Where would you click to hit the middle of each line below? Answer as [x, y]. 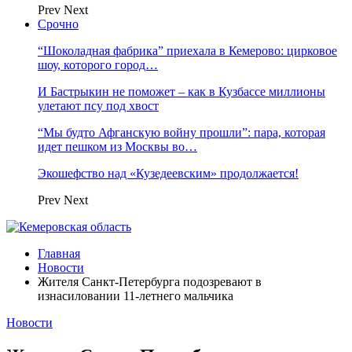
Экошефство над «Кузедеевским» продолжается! [168, 173]
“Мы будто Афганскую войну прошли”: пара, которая [181, 132]
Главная [59, 253]
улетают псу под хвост [98, 106]
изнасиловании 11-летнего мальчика [136, 296]
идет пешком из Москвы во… [117, 147]
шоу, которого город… [98, 65]
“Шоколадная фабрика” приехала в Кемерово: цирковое [187, 51]
